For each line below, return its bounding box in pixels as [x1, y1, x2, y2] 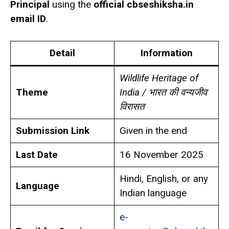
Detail [50, 47, 75, 59]
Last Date [15, 148, 58, 161]
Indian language [119, 187, 187, 199]
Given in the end [119, 124, 187, 136]
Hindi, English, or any [119, 172, 208, 185]
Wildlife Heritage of [119, 72, 198, 84]
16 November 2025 [119, 148, 203, 161]
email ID [10, 13, 46, 25]
